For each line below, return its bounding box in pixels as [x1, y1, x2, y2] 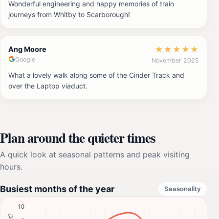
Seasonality [164, 185, 201, 193]
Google [15, 55, 35, 63]
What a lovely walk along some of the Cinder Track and [8, 70, 184, 79]
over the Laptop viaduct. [8, 81, 88, 90]
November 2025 [152, 56, 199, 64]
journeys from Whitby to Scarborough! [8, 10, 130, 19]
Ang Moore [8, 44, 46, 53]
